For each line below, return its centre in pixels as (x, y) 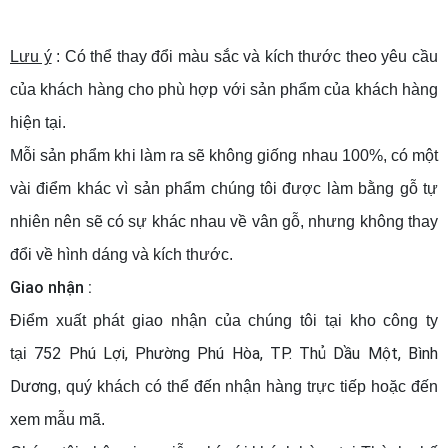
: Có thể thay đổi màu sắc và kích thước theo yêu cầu (245, 56)
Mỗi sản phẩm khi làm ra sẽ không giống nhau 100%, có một (224, 155)
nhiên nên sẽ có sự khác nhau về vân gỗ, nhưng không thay (224, 221)
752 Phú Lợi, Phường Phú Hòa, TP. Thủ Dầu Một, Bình (236, 352)
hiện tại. (38, 122)
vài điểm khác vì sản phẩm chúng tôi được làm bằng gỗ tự (224, 188)
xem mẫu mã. (57, 419)
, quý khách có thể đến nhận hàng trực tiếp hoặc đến (247, 386)
